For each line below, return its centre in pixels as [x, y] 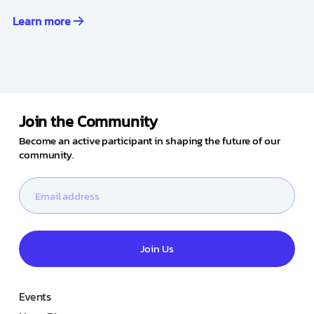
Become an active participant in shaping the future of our [149, 140]
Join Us [157, 249]
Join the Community [88, 121]
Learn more [41, 21]
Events [35, 296]
